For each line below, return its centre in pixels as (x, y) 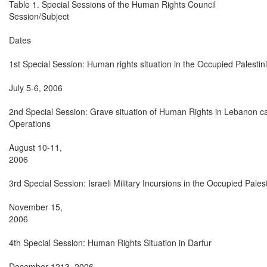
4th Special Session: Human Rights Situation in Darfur (110, 242)
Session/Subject (39, 16)
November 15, (36, 207)
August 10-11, (35, 147)
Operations (30, 123)
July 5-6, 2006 (36, 87)
